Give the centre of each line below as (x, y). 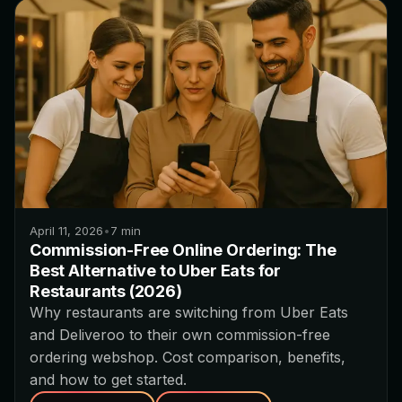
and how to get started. (108, 379)
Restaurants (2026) (106, 291)
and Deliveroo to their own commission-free (180, 334)
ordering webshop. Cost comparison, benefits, (188, 357)
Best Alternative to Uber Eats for (156, 270)
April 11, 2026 (66, 230)
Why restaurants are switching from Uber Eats (189, 312)
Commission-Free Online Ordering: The (183, 249)
